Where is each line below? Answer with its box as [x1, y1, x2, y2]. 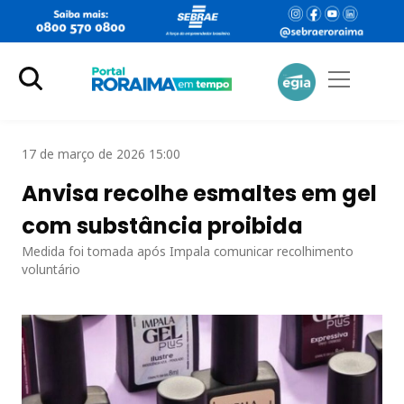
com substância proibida [22, 210, 303, 241]
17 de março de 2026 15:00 [22, 144, 180, 162]
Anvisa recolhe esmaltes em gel [22, 178, 377, 208]
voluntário [22, 260, 80, 278]
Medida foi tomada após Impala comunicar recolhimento [22, 242, 353, 260]
